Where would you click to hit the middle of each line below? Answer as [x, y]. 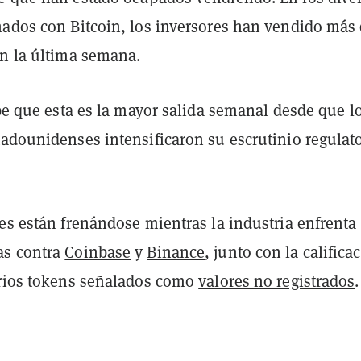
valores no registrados [277, 281]
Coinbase [98, 252]
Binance [176, 252]
